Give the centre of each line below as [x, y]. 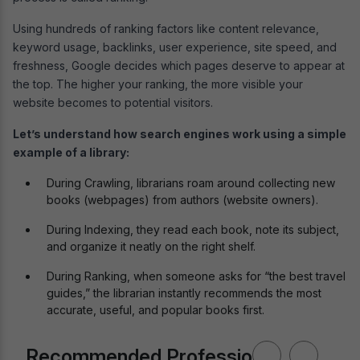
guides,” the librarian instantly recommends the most [184, 292]
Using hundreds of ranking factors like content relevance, [166, 28]
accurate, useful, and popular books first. [155, 309]
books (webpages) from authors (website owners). [182, 199]
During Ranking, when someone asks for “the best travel [196, 276]
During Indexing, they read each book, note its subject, [193, 229]
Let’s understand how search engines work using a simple [180, 133]
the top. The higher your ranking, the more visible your [158, 84]
